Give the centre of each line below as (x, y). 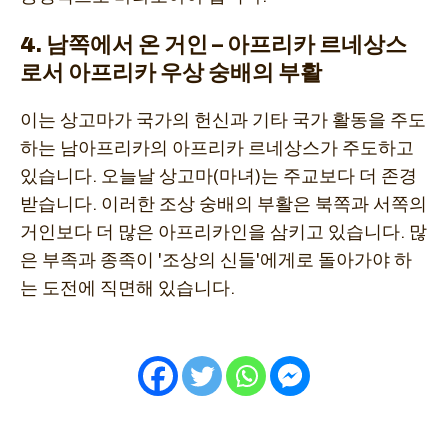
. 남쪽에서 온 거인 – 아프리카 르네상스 (221, 45)
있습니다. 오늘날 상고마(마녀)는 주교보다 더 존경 (218, 176)
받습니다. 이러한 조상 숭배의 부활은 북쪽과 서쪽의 (223, 204)
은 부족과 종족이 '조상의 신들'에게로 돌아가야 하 (216, 260)
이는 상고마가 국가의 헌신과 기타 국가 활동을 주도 (223, 120)
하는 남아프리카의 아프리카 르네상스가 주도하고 (217, 148)
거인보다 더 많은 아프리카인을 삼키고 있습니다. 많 (223, 232)
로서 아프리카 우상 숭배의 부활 (171, 73)
